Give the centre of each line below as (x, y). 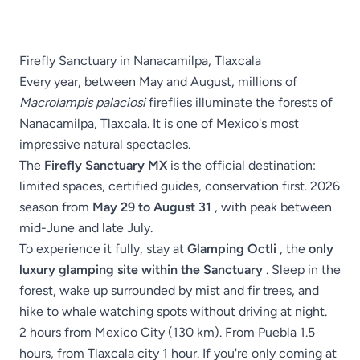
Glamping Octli (232, 249)
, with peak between (272, 207)
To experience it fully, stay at (103, 249)
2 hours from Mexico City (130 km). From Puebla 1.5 (167, 333)
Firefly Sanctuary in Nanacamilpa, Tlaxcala (140, 61)
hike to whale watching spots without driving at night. (173, 312)
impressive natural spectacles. (105, 145)
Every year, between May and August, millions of (158, 82)
